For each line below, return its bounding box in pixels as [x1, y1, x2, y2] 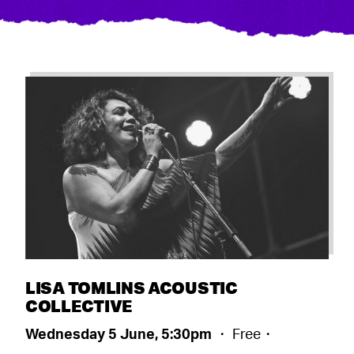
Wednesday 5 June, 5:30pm [25, 324, 215, 342]
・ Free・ [215, 324, 275, 342]
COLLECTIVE [25, 294, 132, 316]
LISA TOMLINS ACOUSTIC [25, 276, 238, 298]
